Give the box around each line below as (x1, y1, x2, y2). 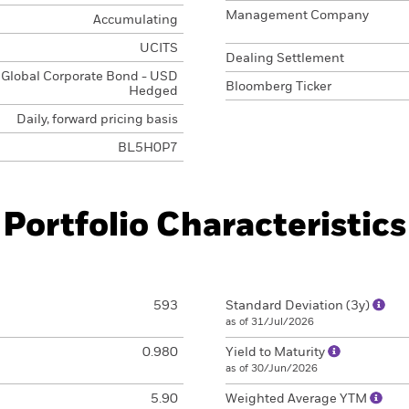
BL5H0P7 (117, 142, 178, 154)
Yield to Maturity (225, 346, 328, 359)
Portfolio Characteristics (3, 210, 406, 243)
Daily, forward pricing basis (16, 113, 178, 126)
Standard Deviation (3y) (225, 299, 372, 312)
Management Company (225, 9, 369, 22)
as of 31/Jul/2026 (225, 317, 314, 327)
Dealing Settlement (225, 52, 344, 65)
